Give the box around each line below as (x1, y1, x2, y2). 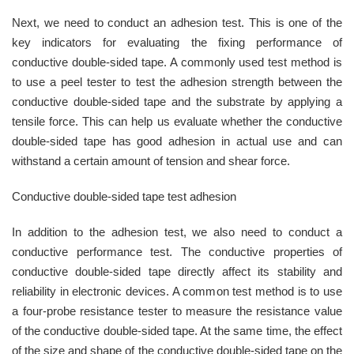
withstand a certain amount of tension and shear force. (12, 154, 290, 168)
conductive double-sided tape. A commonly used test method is (12, 55, 342, 70)
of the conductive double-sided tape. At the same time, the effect (12, 324, 342, 338)
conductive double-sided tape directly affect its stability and (12, 265, 342, 279)
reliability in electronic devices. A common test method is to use (12, 284, 342, 299)
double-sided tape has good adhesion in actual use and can (12, 134, 342, 149)
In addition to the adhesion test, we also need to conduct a (12, 225, 342, 239)
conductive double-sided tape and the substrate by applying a (12, 95, 342, 109)
